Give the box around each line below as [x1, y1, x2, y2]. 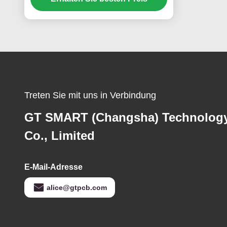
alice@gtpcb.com [47, 183, 107, 192]
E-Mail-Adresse [24, 163, 83, 171]
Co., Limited [24, 129, 95, 142]
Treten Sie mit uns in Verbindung [24, 90, 156, 100]
